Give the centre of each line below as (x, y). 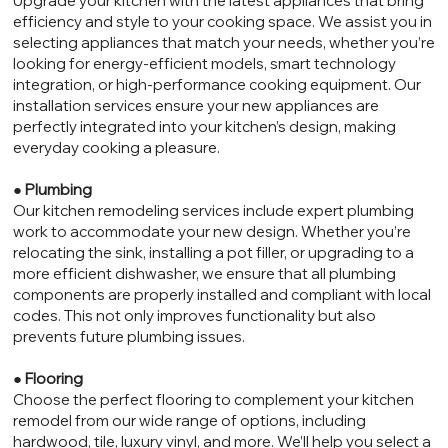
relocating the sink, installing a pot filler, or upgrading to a (213, 253)
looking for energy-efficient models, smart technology (204, 64)
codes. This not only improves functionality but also (194, 316)
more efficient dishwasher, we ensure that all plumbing (204, 274)
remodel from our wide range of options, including (189, 421)
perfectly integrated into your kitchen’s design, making (204, 127)
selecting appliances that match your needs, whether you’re (223, 43)
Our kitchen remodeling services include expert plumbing (213, 211)
